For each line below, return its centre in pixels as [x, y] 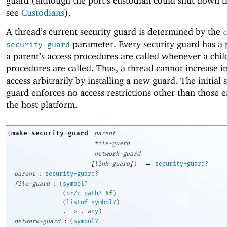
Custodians [43, 12]
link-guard [112, 164]
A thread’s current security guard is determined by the [115, 31]
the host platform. [42, 104]
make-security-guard [50, 133]
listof [77, 202]
